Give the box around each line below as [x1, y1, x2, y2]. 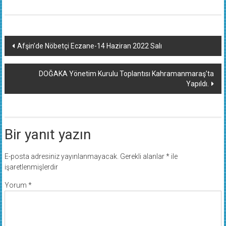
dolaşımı [4, 53, 58, 71]
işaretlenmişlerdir [4, 162, 58, 171]
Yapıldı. [186, 79, 209, 88]
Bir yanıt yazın [4, 126, 91, 143]
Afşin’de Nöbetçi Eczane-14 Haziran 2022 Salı [17, 41, 162, 50]
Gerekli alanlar [120, 152, 166, 160]
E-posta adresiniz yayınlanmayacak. [4, 152, 119, 160]
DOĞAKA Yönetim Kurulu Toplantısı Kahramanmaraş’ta [39, 69, 214, 78]
